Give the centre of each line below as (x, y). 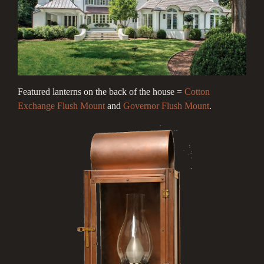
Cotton (197, 91)
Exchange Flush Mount (61, 105)
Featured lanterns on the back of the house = (101, 91)
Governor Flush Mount (166, 105)
